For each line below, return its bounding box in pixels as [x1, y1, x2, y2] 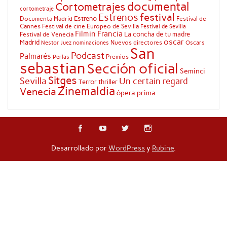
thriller [98, 78, 118, 86]
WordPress [108, 144, 145, 153]
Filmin [74, 29, 96, 39]
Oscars [185, 39, 205, 47]
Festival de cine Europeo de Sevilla [42, 23, 139, 30]
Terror [78, 78, 97, 86]
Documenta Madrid [19, 15, 72, 23]
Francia [97, 29, 123, 39]
